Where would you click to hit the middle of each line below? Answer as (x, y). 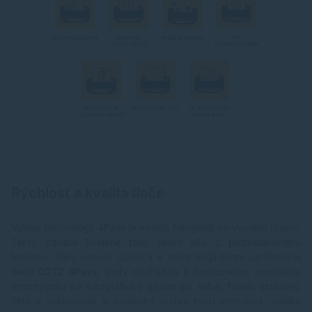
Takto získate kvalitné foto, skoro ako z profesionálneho (156, 242)
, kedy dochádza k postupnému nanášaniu (200, 272)
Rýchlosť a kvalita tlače (88, 193)
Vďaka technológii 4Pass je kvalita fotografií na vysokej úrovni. (156, 228)
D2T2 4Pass (66, 272)
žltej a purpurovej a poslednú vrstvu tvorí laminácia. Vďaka (156, 301)
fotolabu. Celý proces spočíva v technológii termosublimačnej (156, 257)
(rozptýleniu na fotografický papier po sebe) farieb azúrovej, (156, 286)
